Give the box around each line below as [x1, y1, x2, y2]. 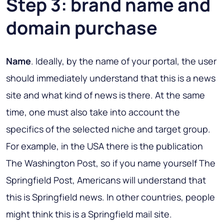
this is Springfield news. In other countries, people [6, 190, 215, 203]
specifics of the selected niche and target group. [6, 122, 210, 135]
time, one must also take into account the [6, 105, 180, 118]
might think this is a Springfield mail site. [6, 207, 172, 220]
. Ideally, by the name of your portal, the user [31, 54, 216, 67]
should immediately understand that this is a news [6, 71, 215, 84]
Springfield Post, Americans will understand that [6, 173, 206, 186]
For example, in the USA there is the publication [6, 139, 203, 152]
